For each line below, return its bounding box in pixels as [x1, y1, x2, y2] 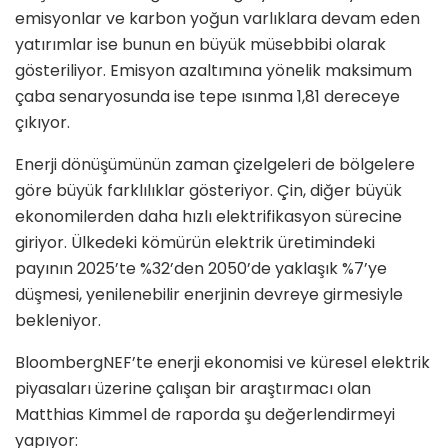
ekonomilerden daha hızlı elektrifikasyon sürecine [15, 205, 402, 229]
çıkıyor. [15, 111, 70, 135]
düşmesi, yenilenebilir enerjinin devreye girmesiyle [15, 283, 403, 307]
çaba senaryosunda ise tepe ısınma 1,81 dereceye [15, 85, 400, 109]
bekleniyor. [15, 309, 101, 333]
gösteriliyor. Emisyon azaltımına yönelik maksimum [15, 59, 412, 83]
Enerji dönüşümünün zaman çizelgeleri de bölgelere [15, 153, 415, 177]
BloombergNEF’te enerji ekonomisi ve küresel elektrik [15, 351, 430, 375]
